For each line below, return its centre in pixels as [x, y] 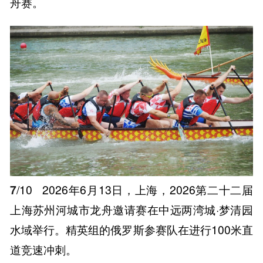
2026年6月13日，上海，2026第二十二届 [146, 189]
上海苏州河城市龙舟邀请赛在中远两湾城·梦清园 [131, 209]
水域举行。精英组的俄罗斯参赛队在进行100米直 [131, 229]
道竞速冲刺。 [44, 249]
